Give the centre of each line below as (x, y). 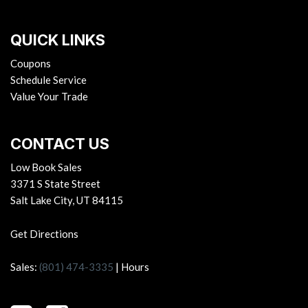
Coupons (31, 64)
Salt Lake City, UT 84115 (67, 200)
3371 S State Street (55, 184)
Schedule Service (48, 80)
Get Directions (44, 234)
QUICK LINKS (58, 40)
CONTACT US (60, 144)
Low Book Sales (46, 167)
